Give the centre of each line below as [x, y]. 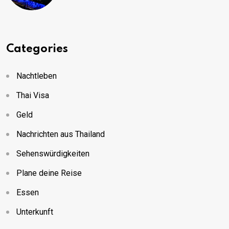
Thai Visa [33, 95]
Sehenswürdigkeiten [53, 153]
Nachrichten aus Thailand [61, 134]
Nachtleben [37, 76]
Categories [37, 49]
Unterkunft [35, 212]
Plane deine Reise [49, 173]
